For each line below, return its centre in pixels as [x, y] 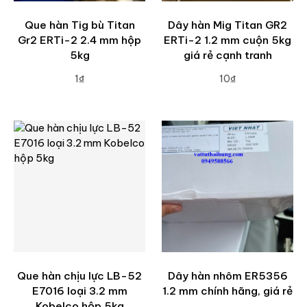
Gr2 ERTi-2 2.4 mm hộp [79, 40]
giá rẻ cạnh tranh [228, 55]
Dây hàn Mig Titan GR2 [228, 25]
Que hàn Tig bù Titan [79, 25]
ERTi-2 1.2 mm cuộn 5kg [228, 40]
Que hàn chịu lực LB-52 [79, 275]
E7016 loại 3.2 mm [79, 291]
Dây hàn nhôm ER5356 [228, 275]
